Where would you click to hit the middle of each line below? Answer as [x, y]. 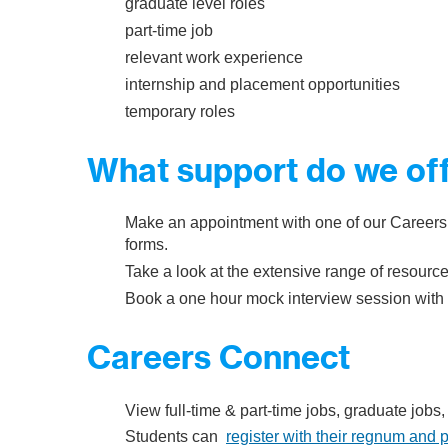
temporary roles [182, 111]
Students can [175, 437]
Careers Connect [218, 357]
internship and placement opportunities [262, 84]
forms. [146, 245]
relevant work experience [214, 57]
